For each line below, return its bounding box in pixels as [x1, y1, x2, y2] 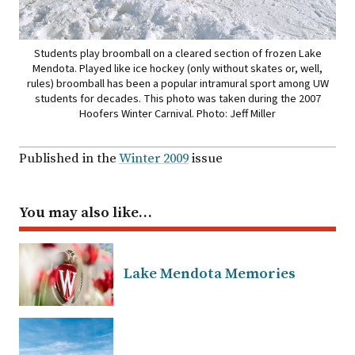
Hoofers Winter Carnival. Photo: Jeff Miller [79, 105, 276, 122]
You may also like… [19, 203, 152, 222]
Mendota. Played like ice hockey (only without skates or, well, [32, 59, 323, 77]
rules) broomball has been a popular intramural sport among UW [26, 74, 329, 92]
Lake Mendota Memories [124, 264, 296, 283]
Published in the [19, 150, 119, 167]
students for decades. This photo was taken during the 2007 [34, 90, 321, 107]
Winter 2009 [119, 150, 189, 167]
